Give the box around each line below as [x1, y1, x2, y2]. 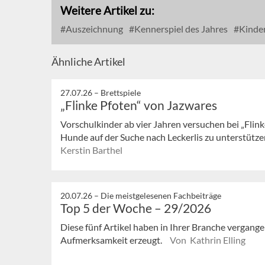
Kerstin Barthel [60, 144, 122, 156]
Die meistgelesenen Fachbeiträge [101, 190, 221, 201]
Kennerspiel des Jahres [132, 23, 228, 35]
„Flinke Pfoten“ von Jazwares [60, 98, 217, 113]
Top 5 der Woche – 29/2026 [60, 201, 211, 216]
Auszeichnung [64, 23, 123, 35]
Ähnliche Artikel [51, 55, 125, 69]
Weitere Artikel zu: [60, 4, 154, 18]
